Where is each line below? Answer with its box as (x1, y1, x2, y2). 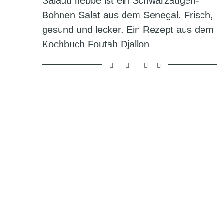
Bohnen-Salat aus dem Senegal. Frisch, (42, 9, 213, 20)
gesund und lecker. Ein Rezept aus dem (42, 24, 214, 35)
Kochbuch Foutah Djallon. (42, 38, 152, 49)
